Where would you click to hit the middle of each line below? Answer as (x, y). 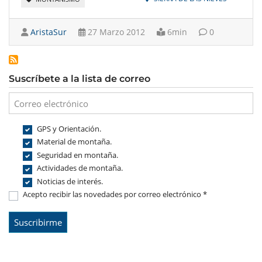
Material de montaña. (74, 142)
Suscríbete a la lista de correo (80, 79)
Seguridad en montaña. (77, 155)
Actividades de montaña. (80, 168)
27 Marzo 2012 (115, 32)
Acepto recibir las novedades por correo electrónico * (115, 194)
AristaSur (49, 32)
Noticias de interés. (70, 181)
